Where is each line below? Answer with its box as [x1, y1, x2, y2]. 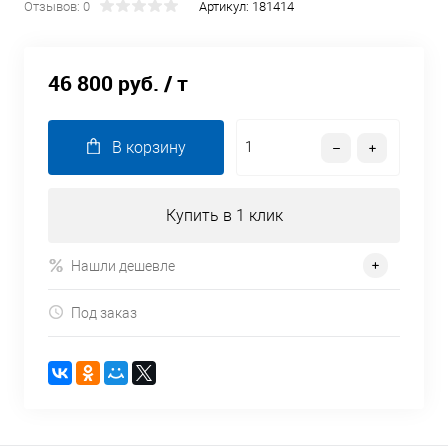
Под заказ [71, 304, 137, 321]
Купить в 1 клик [165, 206, 283, 226]
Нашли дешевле [71, 257, 175, 274]
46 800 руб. [48, 69, 159, 98]
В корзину [111, 138, 186, 158]
